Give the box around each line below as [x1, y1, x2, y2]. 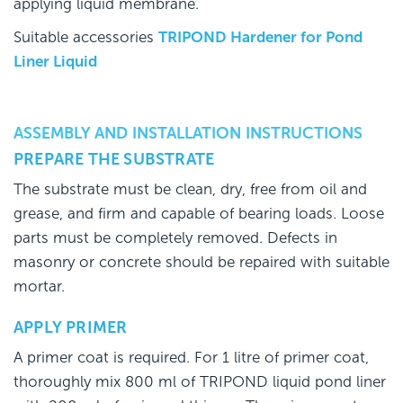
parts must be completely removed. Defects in [13, 229, 337, 247]
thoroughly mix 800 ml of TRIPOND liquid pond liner [13, 373, 386, 391]
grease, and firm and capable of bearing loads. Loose [13, 205, 384, 223]
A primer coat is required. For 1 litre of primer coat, [13, 349, 369, 367]
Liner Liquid [13, 53, 97, 71]
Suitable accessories [13, 29, 158, 47]
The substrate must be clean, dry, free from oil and [13, 181, 367, 199]
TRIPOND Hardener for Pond [158, 29, 363, 47]
